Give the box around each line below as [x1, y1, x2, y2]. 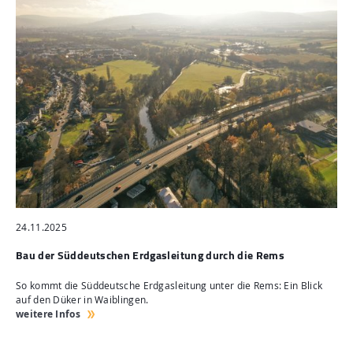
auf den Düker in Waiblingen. [16, 293, 149, 307]
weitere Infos [16, 307, 80, 321]
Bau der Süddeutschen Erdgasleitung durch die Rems [16, 247, 285, 264]
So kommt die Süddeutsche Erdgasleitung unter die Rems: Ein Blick [16, 279, 323, 293]
